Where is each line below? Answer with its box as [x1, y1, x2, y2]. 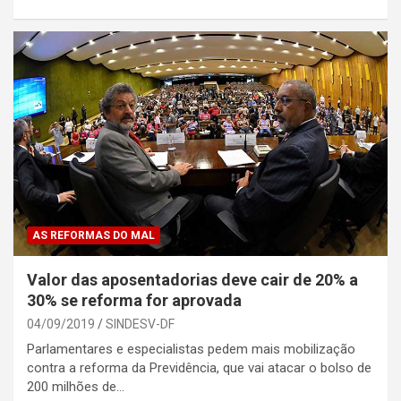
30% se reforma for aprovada [27, 290, 242, 310]
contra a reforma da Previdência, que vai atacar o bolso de [27, 359, 371, 376]
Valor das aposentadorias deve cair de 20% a [27, 269, 358, 289]
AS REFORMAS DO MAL [32, 228, 155, 242]
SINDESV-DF [106, 316, 175, 331]
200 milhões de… [27, 378, 124, 395]
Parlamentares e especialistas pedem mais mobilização [27, 340, 355, 357]
